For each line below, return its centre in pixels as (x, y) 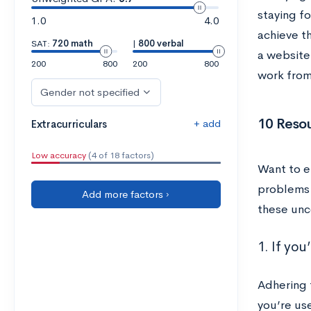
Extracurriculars (69, 124)
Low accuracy (59, 155)
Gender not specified (90, 92)
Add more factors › (126, 194)
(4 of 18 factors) (120, 155)
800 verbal (161, 43)
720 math (73, 43)
